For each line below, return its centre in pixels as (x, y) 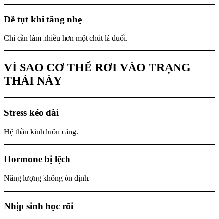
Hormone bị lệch (37, 159)
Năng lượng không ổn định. (47, 178)
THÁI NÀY (33, 81)
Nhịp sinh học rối (39, 206)
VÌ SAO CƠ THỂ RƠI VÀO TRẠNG (97, 68)
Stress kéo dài (31, 112)
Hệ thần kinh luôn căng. (41, 131)
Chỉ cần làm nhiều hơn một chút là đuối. (66, 38)
